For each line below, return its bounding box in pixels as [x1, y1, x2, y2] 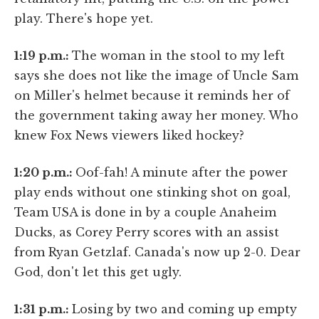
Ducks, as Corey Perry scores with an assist [14, 224, 279, 239]
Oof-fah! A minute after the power [75, 164, 288, 179]
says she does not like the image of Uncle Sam [14, 68, 298, 83]
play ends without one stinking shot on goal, [14, 184, 291, 199]
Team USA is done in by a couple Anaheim [14, 204, 276, 219]
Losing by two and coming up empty [72, 301, 297, 316]
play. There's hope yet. [14, 11, 153, 26]
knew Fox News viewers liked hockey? [14, 127, 244, 142]
